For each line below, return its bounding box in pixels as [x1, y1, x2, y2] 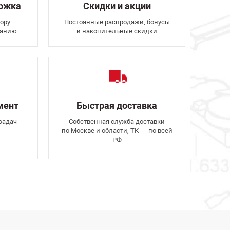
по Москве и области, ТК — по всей [61, 127, 172, 135]
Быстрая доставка [76, 100, 158, 111]
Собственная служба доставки [69, 118, 165, 125]
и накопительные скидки [76, 27, 158, 35]
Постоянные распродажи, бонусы [64, 18, 170, 26]
